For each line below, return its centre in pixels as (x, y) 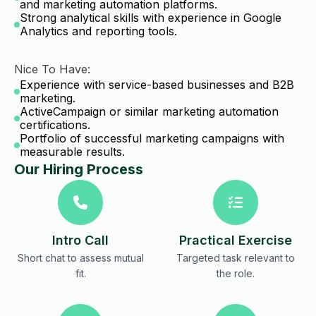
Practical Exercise (236, 240)
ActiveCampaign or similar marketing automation (149, 111)
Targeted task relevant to (236, 258)
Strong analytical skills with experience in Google (151, 18)
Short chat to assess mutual (80, 258)
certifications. (55, 125)
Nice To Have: (52, 69)
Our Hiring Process (79, 169)
